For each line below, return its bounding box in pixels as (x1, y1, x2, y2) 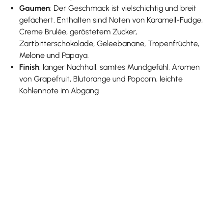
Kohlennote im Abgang (19, 85, 99, 95)
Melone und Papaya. (19, 50, 89, 60)
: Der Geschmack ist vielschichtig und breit (50, 3, 197, 13)
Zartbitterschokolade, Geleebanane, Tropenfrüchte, (19, 38, 200, 48)
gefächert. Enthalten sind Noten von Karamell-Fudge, (19, 15, 203, 25)
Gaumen (19, 3, 51, 13)
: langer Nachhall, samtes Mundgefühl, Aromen (39, 62, 200, 72)
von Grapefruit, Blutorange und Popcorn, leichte (19, 74, 183, 83)
